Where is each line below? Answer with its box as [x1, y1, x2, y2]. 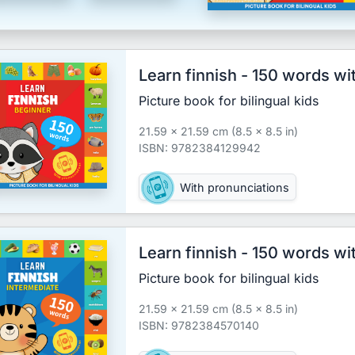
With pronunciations [180, 180, 290, 194]
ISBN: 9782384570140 [139, 318, 260, 332]
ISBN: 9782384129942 [139, 140, 261, 155]
